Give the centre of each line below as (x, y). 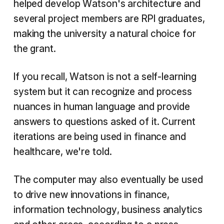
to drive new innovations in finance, (91, 195)
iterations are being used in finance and (99, 137)
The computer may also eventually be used (108, 180)
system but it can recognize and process (102, 92)
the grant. (34, 49)
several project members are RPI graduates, (109, 19)
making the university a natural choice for (104, 34)
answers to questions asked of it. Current (104, 122)
